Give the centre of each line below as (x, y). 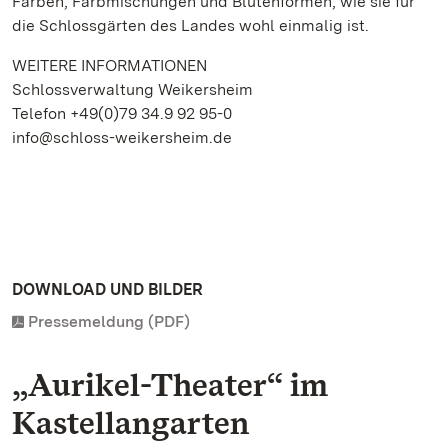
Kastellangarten (130, 422)
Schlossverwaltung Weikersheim (132, 89)
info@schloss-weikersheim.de (122, 137)
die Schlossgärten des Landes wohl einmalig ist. (190, 25)
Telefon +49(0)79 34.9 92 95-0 (122, 113)
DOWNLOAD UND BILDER (107, 289)
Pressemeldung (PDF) (109, 321)
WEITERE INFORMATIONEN (109, 65)
